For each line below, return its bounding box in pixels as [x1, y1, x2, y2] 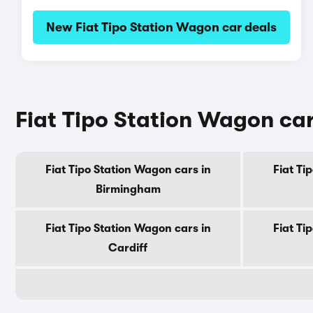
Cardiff [108, 242, 147, 254]
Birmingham [95, 183, 161, 196]
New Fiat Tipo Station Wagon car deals [45, 20, 277, 34]
